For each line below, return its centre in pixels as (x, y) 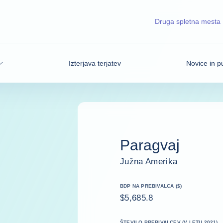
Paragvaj (150, 145)
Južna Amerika (149, 161)
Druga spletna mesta (188, 21)
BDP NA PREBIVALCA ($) (151, 186)
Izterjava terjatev (95, 63)
